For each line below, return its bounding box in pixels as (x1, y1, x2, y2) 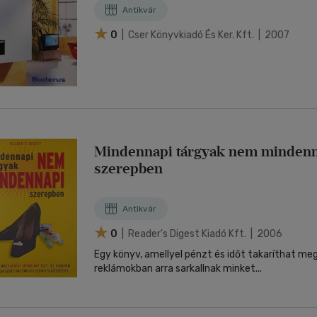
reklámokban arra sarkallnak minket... (94, 263, 262, 275)
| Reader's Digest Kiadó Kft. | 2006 (120, 227, 282, 240)
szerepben (94, 160, 163, 177)
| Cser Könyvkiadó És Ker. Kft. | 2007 (120, 28, 289, 41)
